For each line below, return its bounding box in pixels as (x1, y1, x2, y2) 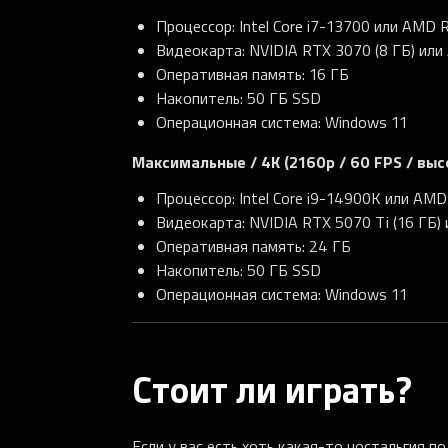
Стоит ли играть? (132, 363, 412, 415)
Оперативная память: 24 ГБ (156, 234, 351, 257)
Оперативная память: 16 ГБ (156, 62, 349, 85)
